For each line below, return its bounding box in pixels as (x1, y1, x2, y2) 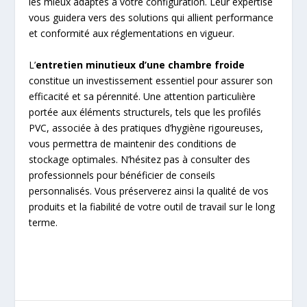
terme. (29, 215, 58, 229)
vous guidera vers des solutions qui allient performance (29, 11, 274, 25)
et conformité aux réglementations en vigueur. (29, 27, 235, 40)
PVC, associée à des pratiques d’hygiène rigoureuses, (29, 121, 264, 134)
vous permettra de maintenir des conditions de (29, 136, 237, 150)
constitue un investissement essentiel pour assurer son (29, 73, 273, 87)
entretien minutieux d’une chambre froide (36, 58, 245, 71)
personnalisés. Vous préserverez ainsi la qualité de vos (29, 184, 269, 197)
